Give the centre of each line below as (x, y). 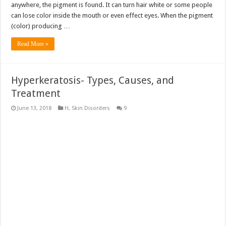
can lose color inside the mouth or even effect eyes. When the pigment (112, 16)
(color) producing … (41, 26)
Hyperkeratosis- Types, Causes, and (93, 80)
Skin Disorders (91, 108)
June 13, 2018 (35, 108)
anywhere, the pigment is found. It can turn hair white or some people (112, 5)
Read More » (33, 44)
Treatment (36, 94)
